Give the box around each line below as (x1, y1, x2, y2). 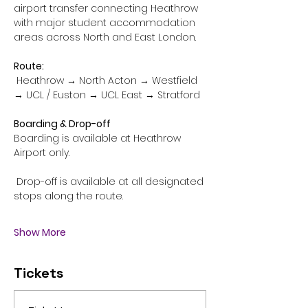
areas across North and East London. (14, 30, 196, 44)
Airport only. (14, 146, 69, 159)
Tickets (14, 264, 63, 282)
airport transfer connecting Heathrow (14, 1, 201, 15)
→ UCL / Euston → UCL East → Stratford (14, 88, 200, 102)
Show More (14, 225, 66, 239)
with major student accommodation (14, 16, 198, 30)
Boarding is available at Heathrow (14, 131, 184, 145)
